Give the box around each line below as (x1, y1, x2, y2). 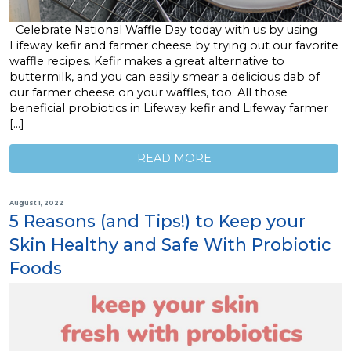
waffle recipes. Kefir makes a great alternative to (9, 53, 284, 68)
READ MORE (136, 151, 212, 166)
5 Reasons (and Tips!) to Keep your (9, 210, 306, 231)
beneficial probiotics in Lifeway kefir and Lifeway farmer (9, 100, 328, 115)
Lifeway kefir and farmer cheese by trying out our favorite (9, 38, 338, 52)
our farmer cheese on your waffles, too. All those (9, 85, 288, 100)
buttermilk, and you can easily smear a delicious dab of (9, 69, 320, 84)
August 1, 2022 (9, 199, 63, 208)
